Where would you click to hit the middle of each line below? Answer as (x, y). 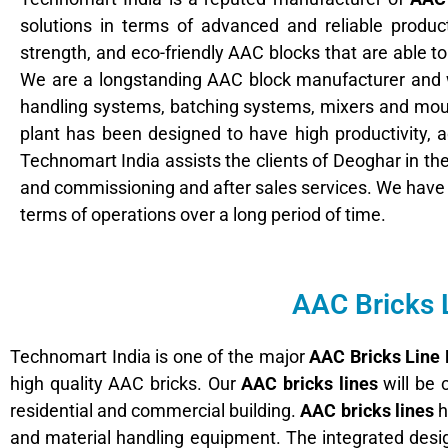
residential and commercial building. (155, 410)
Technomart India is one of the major (160, 356)
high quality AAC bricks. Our (126, 383)
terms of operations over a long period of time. (203, 214)
